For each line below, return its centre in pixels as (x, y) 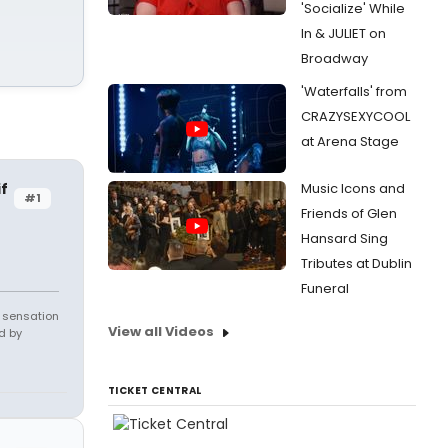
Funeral (325, 288)
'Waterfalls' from (354, 91)
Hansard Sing (344, 238)
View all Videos (161, 331)
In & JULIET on (343, 33)
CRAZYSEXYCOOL (355, 116)
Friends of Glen (349, 213)
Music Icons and (353, 188)
